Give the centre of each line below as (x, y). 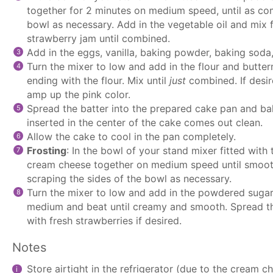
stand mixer (190, 150)
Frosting (47, 150)
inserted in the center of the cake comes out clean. (145, 122)
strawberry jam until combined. (98, 38)
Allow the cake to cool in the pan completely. (131, 136)
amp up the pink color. (79, 94)
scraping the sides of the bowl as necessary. (129, 178)
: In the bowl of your (115, 150)
